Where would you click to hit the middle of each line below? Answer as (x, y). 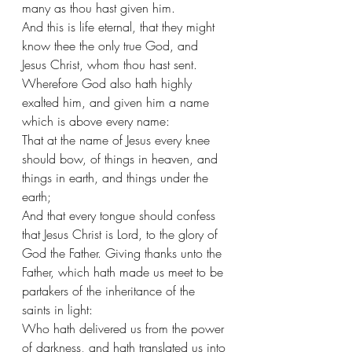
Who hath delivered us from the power (125, 328)
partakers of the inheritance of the (110, 290)
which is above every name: (96, 121)
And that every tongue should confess (121, 215)
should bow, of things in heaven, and (122, 158)
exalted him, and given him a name (117, 102)
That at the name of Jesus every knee (118, 139)
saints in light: (57, 309)
